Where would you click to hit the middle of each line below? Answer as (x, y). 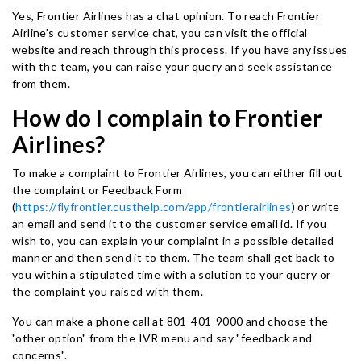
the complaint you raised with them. (109, 291)
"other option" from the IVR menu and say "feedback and (162, 338)
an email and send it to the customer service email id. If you (170, 224)
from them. (43, 83)
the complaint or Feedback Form (97, 190)
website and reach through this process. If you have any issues (180, 50)
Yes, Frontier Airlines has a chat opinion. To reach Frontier (166, 16)
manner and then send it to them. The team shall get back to (174, 257)
